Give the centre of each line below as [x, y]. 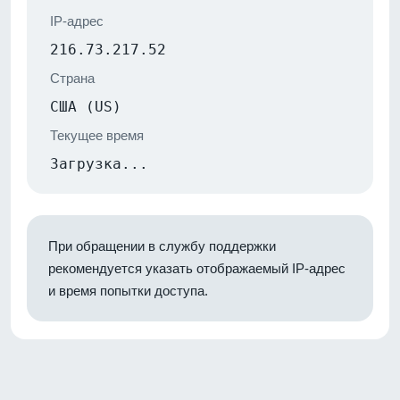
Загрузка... [99, 163]
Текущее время [97, 135]
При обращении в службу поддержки [162, 246]
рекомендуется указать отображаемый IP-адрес [197, 268]
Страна [72, 78]
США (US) [86, 106]
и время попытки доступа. [128, 290]
